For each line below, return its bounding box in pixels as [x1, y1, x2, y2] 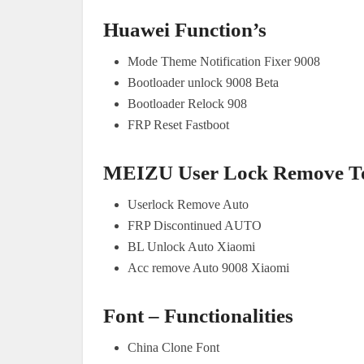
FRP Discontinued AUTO [128, 218, 262, 232]
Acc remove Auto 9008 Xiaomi [128, 260, 289, 275]
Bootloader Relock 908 [128, 96, 247, 110]
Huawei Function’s [103, 18, 266, 41]
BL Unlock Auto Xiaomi [128, 239, 255, 253]
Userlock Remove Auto [128, 197, 249, 211]
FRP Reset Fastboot [128, 117, 229, 132]
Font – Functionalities [103, 304, 293, 327]
